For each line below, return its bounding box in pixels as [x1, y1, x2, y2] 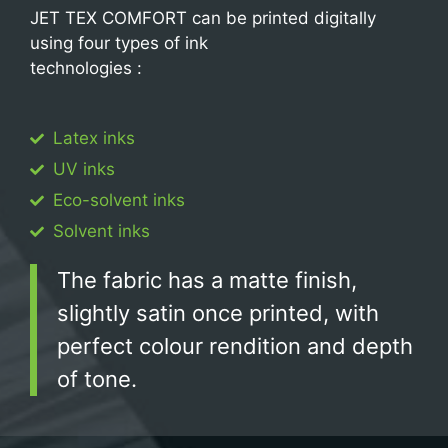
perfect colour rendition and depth [57, 333, 413, 360]
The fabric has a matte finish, [57, 267, 357, 294]
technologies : [30, 57, 142, 78]
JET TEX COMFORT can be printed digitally [30, 7, 376, 28]
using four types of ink [30, 32, 208, 53]
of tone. [57, 366, 137, 393]
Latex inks [52, 128, 135, 149]
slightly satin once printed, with [57, 300, 379, 327]
